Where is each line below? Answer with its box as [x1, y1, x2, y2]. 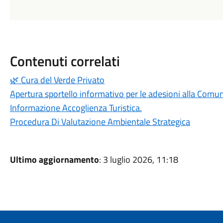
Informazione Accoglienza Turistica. [9, 101, 142, 114]
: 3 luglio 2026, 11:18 [99, 153, 178, 166]
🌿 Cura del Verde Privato [9, 73, 105, 87]
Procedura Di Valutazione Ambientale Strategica [9, 115, 190, 128]
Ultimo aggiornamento [9, 153, 99, 166]
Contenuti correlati [9, 50, 120, 72]
